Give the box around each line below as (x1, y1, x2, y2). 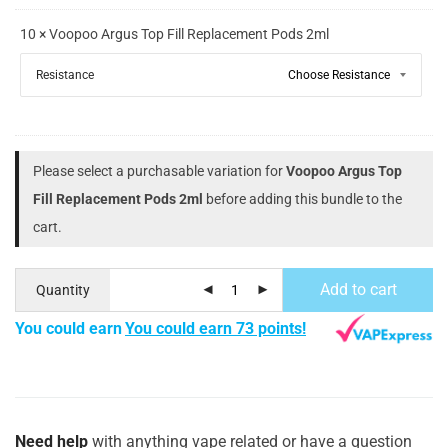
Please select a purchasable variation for (33, 162, 286, 179)
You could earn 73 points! (125, 319, 306, 339)
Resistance (36, 67, 94, 82)
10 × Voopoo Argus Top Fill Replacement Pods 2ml (20, 25, 329, 42)
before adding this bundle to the (203, 190, 402, 207)
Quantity (36, 281, 90, 298)
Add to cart (319, 279, 397, 299)
